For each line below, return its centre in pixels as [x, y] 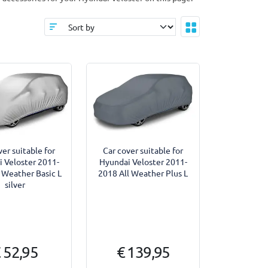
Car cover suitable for [143, 150]
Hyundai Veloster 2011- [143, 161]
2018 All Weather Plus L [143, 173]
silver [15, 184]
